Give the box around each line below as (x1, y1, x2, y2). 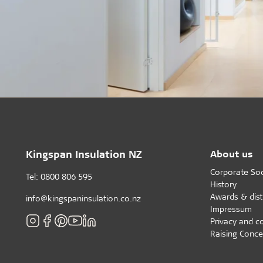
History (210, 178, 237, 190)
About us (210, 147, 253, 160)
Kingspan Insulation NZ (25, 147, 142, 160)
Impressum (210, 203, 252, 214)
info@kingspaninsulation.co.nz (25, 192, 141, 204)
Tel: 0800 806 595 (25, 170, 92, 182)
